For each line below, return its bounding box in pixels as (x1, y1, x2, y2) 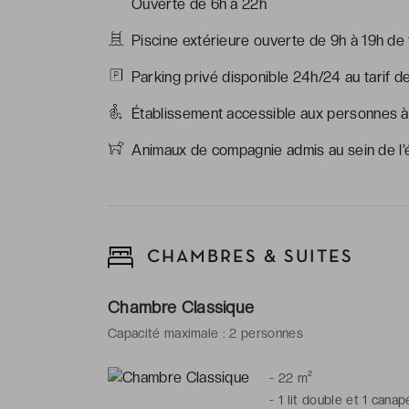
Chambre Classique (108, 297, 255, 317)
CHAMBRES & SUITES (141, 248, 353, 266)
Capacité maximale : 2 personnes (108, 325, 303, 341)
